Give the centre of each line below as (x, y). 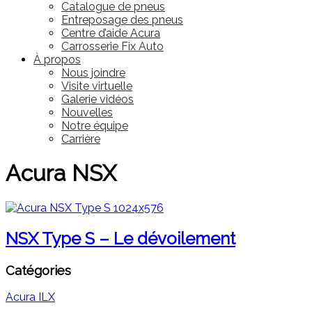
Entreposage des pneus (122, 20)
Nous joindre (93, 73)
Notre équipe (95, 126)
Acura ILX (30, 297)
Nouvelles (87, 112)
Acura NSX (61, 173)
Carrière (81, 139)
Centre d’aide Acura (111, 33)
